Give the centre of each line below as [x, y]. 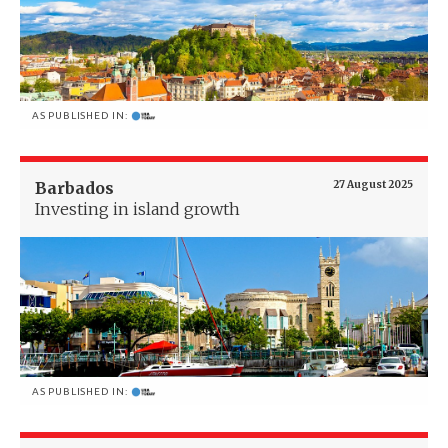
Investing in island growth [137, 209]
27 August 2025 [373, 185]
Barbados [74, 188]
